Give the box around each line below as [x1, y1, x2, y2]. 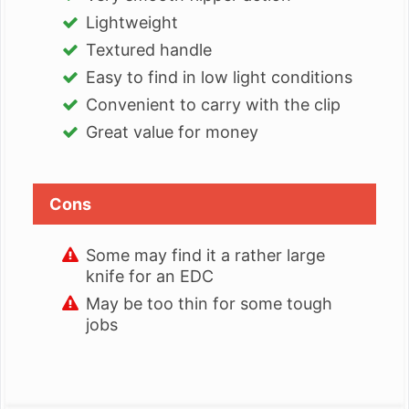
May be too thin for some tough [86, 294, 332, 314]
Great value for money [86, 122, 258, 142]
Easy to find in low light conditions [86, 68, 352, 88]
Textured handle [86, 40, 212, 60]
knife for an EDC [86, 267, 214, 287]
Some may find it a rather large [86, 246, 325, 266]
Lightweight [86, 13, 178, 33]
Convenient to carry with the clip [86, 95, 341, 115]
